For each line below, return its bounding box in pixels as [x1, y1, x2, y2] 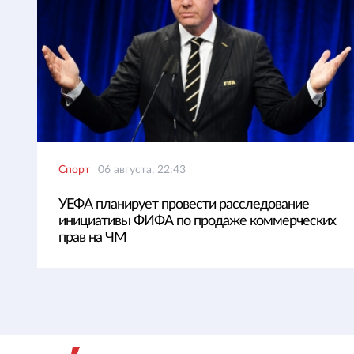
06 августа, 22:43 [98, 164, 186, 175]
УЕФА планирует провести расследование [58, 198, 309, 212]
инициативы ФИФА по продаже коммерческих [58, 214, 336, 228]
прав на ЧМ [58, 231, 126, 245]
